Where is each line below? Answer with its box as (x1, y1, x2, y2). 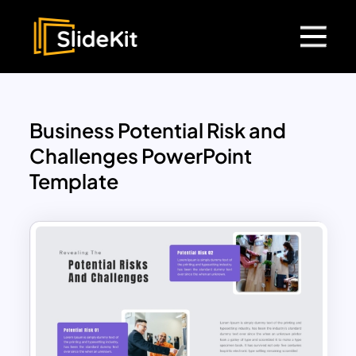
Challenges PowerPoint (29, 143, 253, 169)
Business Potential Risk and (29, 118, 287, 144)
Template (29, 168, 119, 195)
